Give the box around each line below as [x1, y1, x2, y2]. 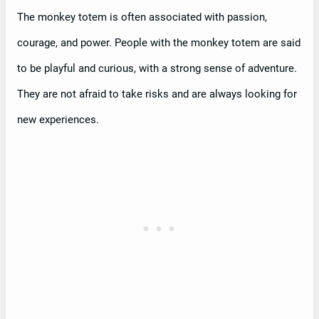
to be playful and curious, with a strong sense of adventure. [17, 61, 297, 75]
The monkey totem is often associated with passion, [17, 10, 267, 23]
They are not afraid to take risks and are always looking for [17, 87, 297, 100]
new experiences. [17, 113, 99, 126]
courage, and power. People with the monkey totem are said [17, 36, 300, 49]
